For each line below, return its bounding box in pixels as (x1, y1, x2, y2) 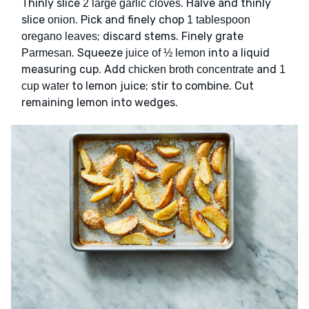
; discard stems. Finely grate (97, 29, 243, 43)
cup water (21, 79, 69, 92)
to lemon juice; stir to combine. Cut (69, 79, 254, 92)
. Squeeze (72, 46, 126, 59)
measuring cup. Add (21, 62, 128, 76)
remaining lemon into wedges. (21, 95, 178, 109)
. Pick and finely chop (75, 12, 187, 26)
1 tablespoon (187, 13, 250, 26)
